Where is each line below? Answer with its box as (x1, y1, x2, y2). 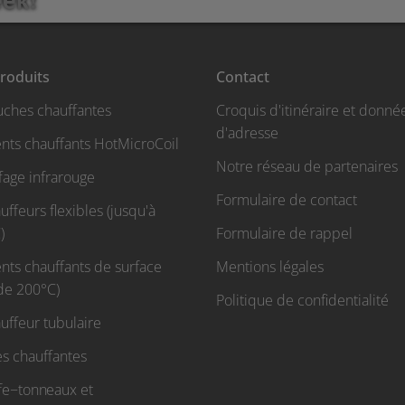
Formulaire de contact (216, 190, 357, 211)
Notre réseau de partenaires (216, 156, 398, 177)
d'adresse (216, 123, 278, 144)
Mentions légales (216, 257, 324, 278)
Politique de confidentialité (216, 290, 389, 311)
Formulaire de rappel (216, 223, 353, 244)
